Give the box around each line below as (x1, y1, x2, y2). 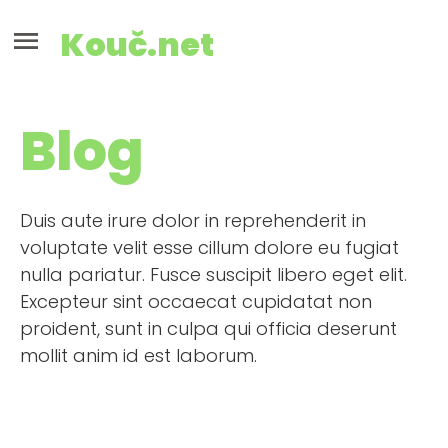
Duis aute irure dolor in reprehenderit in (20, 208, 366, 233)
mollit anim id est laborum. (20, 343, 257, 368)
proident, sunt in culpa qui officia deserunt (20, 316, 397, 341)
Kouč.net (60, 22, 214, 67)
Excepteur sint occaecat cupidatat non (20, 289, 372, 314)
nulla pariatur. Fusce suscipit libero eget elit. (20, 262, 407, 287)
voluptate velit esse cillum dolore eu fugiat (20, 235, 399, 260)
